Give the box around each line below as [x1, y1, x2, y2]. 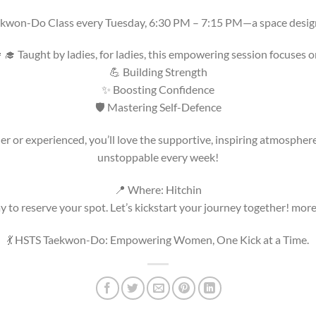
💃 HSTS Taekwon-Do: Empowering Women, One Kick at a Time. [7, 232, 309, 246]
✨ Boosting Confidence [102, 83, 214, 97]
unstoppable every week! [97, 150, 219, 164]
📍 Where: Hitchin [114, 182, 202, 196]
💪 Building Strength [109, 65, 207, 79]
